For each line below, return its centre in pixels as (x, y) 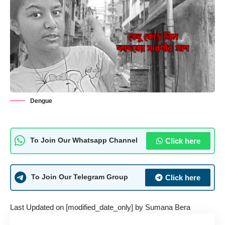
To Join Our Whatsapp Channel (84, 141)
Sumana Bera (168, 207)
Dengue (41, 101)
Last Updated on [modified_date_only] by (78, 207)
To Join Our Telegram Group (80, 177)
